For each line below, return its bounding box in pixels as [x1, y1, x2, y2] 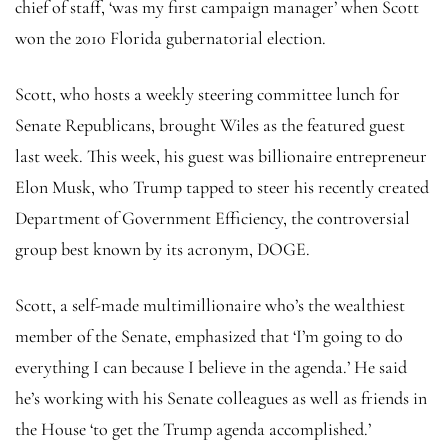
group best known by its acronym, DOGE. [15, 237, 310, 260]
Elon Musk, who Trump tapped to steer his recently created [15, 175, 429, 198]
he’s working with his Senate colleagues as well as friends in [15, 386, 427, 409]
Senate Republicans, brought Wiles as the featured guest [15, 113, 405, 136]
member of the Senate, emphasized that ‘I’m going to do [15, 324, 403, 347]
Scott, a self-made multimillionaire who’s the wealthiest [15, 293, 405, 316]
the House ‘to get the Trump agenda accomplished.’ [15, 417, 371, 440]
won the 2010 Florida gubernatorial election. [15, 26, 326, 49]
